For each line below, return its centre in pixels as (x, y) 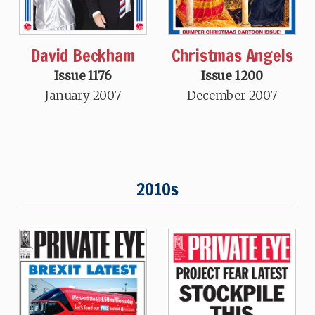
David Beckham (83, 56)
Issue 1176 (83, 76)
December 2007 (232, 96)
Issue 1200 (232, 76)
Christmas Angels (232, 56)
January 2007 (83, 96)
